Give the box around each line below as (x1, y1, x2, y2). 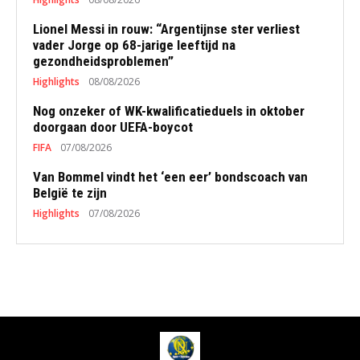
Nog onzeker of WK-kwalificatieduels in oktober (33, 103, 305, 119)
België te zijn (33, 185, 107, 201)
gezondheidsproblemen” (33, 53, 174, 69)
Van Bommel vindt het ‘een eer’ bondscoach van (33, 169, 308, 185)
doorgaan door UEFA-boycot (33, 119, 193, 135)
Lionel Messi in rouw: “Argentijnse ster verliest (33, 21, 300, 37)
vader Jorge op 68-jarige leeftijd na (33, 37, 235, 53)
